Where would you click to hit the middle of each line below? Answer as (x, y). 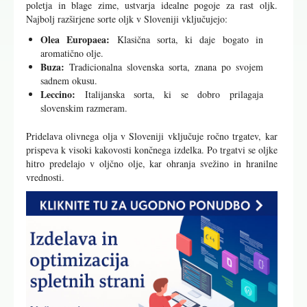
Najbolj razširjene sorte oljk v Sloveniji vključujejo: (127, 19)
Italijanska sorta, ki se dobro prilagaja (169, 95)
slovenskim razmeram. (84, 108)
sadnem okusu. (69, 81)
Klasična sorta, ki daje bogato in (186, 40)
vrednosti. (46, 177)
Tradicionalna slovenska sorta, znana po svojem (164, 67)
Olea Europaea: (75, 40)
